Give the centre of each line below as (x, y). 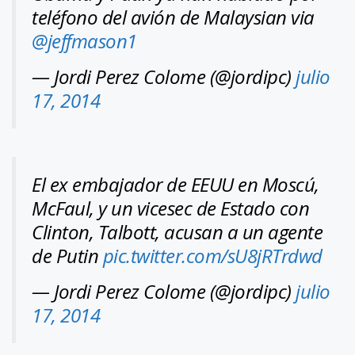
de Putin (67, 255)
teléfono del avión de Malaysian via (173, 17)
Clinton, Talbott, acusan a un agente (177, 231)
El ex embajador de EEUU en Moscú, (176, 184)
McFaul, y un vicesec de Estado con (170, 208)
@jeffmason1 (84, 40)
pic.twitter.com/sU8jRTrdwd (212, 255)
